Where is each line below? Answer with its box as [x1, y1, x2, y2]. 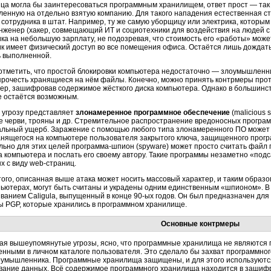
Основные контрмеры [160, 220, 240, 228]
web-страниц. [30, 159, 76, 168]
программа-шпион [71, 142, 134, 151]
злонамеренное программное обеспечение [74, 108, 230, 117]
